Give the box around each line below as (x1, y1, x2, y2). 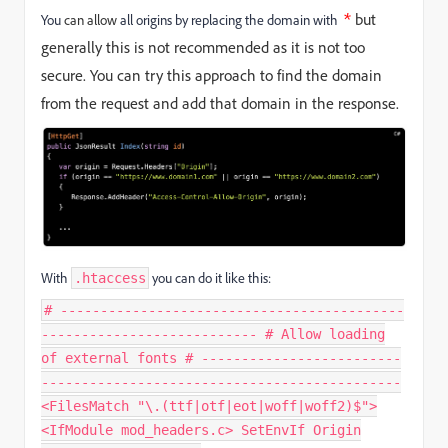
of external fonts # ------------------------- (41, 349, 401, 366)
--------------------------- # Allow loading (41, 325, 385, 342)
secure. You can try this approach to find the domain (41, 64, 382, 85)
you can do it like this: (149, 268, 271, 287)
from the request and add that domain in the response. (41, 92, 399, 113)
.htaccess (74, 269, 146, 286)
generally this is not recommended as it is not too (41, 36, 365, 57)
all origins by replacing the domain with (117, 10, 338, 29)
